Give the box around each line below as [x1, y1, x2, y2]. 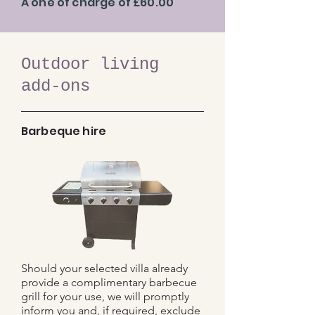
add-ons [21, 77, 90, 96]
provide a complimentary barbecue [21, 276, 197, 289]
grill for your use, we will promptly [21, 290, 189, 303]
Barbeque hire [21, 123, 107, 139]
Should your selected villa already [21, 262, 188, 275]
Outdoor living [21, 55, 159, 74]
